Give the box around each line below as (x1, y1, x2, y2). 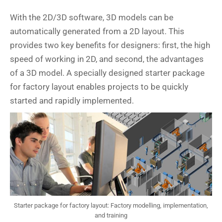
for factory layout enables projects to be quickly (10, 82, 188, 92)
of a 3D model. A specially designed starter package (10, 68, 205, 78)
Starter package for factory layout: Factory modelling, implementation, (14, 202, 208, 210)
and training (95, 212, 127, 220)
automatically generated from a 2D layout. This (10, 26, 184, 36)
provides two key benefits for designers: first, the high (10, 40, 210, 50)
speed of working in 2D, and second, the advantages (10, 54, 204, 64)
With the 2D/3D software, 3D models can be (10, 12, 173, 22)
